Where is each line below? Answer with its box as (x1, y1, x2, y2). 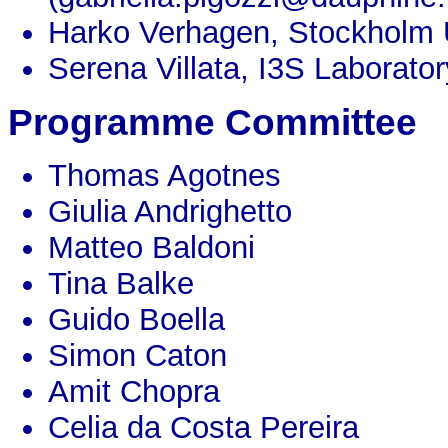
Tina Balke (48, 266, 194, 302)
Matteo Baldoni (48, 230, 255, 266)
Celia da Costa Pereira (48, 410, 359, 446)
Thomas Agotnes (48, 158, 281, 194)
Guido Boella (48, 302, 225, 338)
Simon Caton (48, 338, 227, 374)
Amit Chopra (48, 374, 220, 410)
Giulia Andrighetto (48, 194, 292, 230)
